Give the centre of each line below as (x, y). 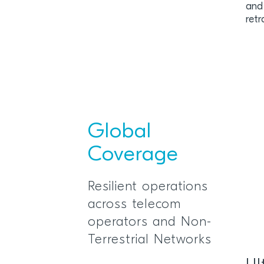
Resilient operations (148, 187)
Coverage (133, 155)
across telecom (135, 205)
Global (120, 132)
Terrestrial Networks (150, 240)
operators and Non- (150, 222)
